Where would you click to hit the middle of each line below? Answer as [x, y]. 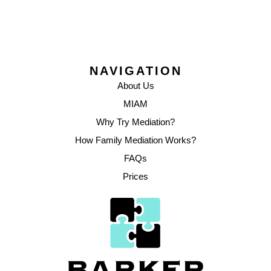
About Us [135, 86]
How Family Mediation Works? [135, 140]
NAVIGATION [135, 71]
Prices [135, 177]
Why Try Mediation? [135, 122]
